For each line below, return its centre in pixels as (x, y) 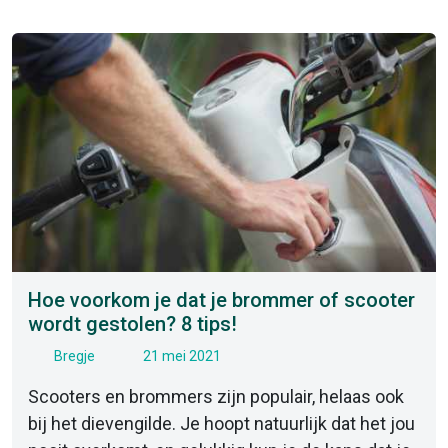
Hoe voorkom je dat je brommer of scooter (221, 299)
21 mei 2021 (180, 355)
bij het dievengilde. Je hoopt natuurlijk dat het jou (221, 423)
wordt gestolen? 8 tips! (132, 323)
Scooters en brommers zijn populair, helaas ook (216, 396)
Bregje (74, 355)
